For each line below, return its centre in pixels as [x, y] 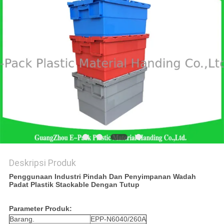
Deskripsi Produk [42, 163]
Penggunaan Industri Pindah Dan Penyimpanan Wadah [102, 177]
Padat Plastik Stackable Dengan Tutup [74, 185]
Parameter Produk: [40, 209]
